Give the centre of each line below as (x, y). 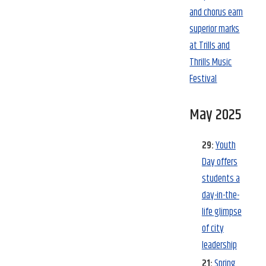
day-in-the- (220, 196)
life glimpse (221, 212)
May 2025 (216, 115)
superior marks (215, 29)
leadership (219, 246)
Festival (203, 79)
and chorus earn (216, 12)
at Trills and (210, 45)
